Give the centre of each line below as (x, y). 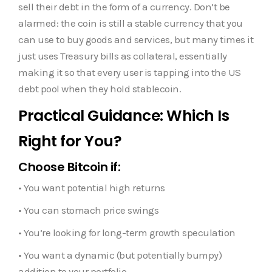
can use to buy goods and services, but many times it (136, 39)
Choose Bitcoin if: (69, 167)
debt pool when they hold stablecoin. (100, 88)
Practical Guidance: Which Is (124, 115)
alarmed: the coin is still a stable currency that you (131, 23)
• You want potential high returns (92, 187)
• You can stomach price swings (88, 210)
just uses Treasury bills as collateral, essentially (123, 56)
